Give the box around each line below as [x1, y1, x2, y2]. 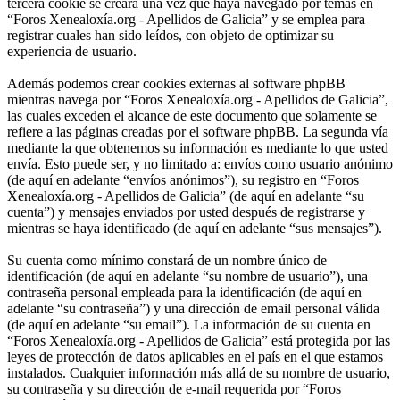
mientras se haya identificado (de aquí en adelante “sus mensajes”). [7, 221, 382, 237]
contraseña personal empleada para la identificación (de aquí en [7, 285, 362, 301]
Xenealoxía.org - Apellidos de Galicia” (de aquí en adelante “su [7, 188, 364, 204]
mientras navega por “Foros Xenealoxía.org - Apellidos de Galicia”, [7, 92, 388, 108]
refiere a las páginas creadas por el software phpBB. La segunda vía [7, 124, 388, 140]
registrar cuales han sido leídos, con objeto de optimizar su [7, 28, 334, 44]
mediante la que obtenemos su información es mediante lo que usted [7, 140, 388, 156]
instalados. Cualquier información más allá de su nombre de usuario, [7, 365, 390, 381]
